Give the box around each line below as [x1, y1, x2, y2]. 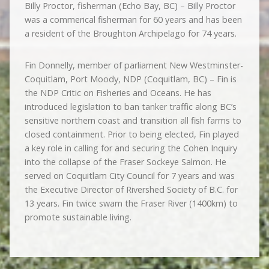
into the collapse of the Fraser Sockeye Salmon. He [24, 156, 226, 168]
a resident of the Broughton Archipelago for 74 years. [24, 28, 237, 39]
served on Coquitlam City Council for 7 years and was [24, 170, 235, 181]
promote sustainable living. [24, 211, 131, 223]
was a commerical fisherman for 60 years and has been [24, 14, 242, 25]
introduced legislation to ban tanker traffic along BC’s [24, 101, 237, 112]
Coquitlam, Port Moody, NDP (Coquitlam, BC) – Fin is [24, 73, 237, 85]
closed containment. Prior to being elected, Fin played [24, 128, 239, 140]
